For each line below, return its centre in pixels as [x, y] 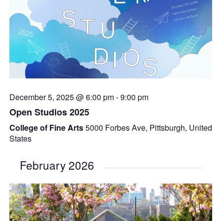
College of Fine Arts [47, 127]
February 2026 [57, 165]
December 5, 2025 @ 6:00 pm [61, 97]
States [20, 138]
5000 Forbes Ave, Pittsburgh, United [148, 127]
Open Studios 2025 [49, 112]
